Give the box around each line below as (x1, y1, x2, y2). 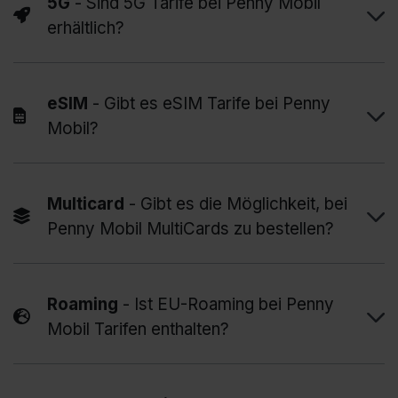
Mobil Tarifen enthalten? (47, 319, 229, 340)
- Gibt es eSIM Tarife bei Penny (88, 93, 330, 115)
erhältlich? (47, 18, 124, 39)
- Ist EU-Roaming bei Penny (118, 294, 334, 315)
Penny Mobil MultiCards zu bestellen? (47, 219, 334, 240)
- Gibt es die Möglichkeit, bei (124, 194, 347, 215)
